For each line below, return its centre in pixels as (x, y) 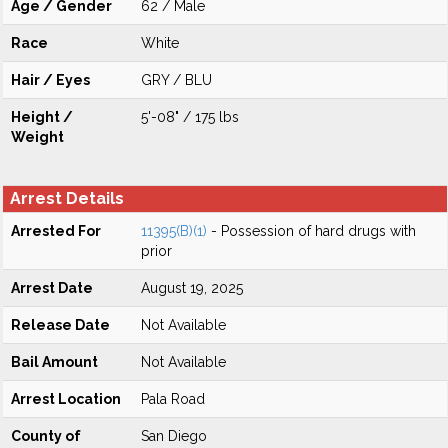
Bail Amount (54, 362)
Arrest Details (67, 198)
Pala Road (173, 399)
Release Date (60, 325)
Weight (37, 137)
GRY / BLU (176, 80)
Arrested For (56, 231)
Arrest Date (52, 288)
